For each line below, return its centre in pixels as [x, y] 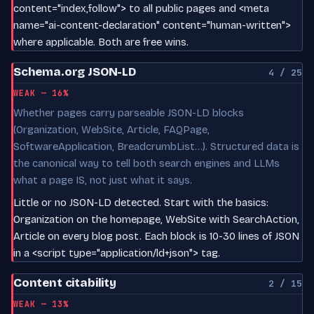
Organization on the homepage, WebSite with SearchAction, [156, 219]
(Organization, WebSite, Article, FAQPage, [111, 129]
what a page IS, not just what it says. [103, 180]
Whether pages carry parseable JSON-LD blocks [129, 112]
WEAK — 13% [41, 303]
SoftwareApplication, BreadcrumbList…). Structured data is [156, 146]
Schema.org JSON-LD [75, 71]
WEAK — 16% [41, 93]
